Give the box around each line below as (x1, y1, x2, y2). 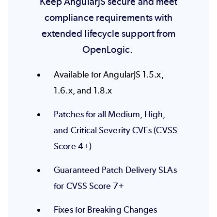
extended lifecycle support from (41, 27, 176, 39)
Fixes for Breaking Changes (54, 204, 157, 216)
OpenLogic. (82, 43, 135, 55)
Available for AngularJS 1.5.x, (54, 69, 164, 80)
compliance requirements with (44, 11, 173, 23)
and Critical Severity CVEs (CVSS (54, 125, 177, 136)
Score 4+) (54, 141, 92, 152)
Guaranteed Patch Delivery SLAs (54, 165, 177, 176)
